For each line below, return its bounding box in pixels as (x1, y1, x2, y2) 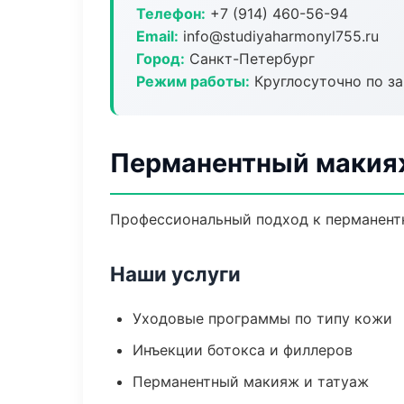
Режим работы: (136, 72, 250, 90)
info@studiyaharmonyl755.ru (179, 27, 379, 45)
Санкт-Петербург (185, 50, 315, 68)
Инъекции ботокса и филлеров (133, 341, 353, 359)
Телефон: (136, 5, 206, 23)
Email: (136, 27, 179, 45)
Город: (136, 50, 185, 68)
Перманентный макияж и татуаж (133, 372, 369, 390)
